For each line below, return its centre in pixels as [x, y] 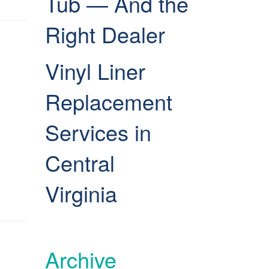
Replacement [108, 101]
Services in [98, 132]
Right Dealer [108, 34]
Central [80, 162]
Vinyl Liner [95, 71]
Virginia [84, 193]
